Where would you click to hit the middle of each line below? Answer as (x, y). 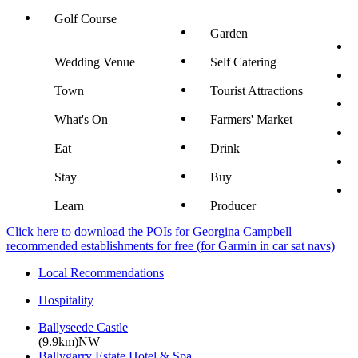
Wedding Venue (95, 62)
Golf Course (86, 18)
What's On (81, 119)
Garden (229, 33)
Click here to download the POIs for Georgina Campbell (149, 231)
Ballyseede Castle (83, 327)
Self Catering (243, 62)
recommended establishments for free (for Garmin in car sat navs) (171, 245)
